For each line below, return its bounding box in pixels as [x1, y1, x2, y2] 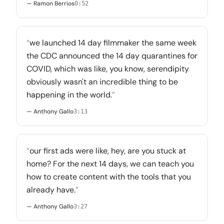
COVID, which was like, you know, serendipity [26, 63, 189, 74]
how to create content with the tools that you [26, 171, 191, 182]
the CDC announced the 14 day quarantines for [26, 50, 197, 61]
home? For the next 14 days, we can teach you [26, 158, 194, 169]
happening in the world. [26, 89, 112, 100]
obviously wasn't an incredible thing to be [26, 76, 178, 87]
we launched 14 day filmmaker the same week [29, 37, 196, 48]
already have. [26, 184, 75, 195]
